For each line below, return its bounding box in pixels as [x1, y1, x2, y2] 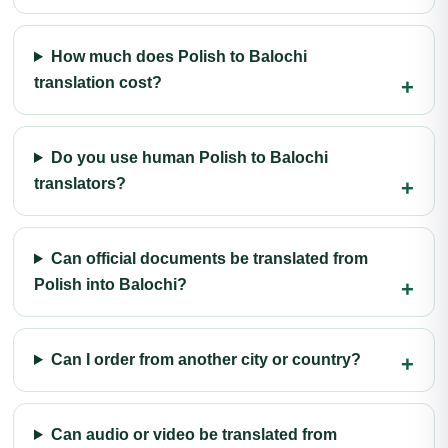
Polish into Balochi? [34, 276, 187, 293]
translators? [34, 175, 126, 192]
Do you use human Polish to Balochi [50, 149, 328, 166]
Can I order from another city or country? [50, 351, 361, 368]
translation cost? [34, 74, 162, 91]
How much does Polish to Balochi [50, 48, 307, 65]
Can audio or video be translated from [50, 426, 337, 443]
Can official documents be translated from [50, 250, 368, 267]
